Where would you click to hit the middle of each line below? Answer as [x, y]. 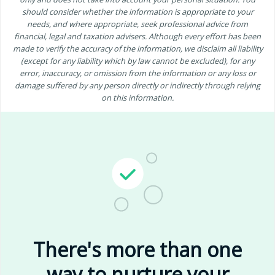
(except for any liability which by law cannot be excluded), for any [137, 60]
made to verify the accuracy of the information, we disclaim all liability [137, 48]
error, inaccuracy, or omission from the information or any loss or [137, 73]
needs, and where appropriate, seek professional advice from [137, 24]
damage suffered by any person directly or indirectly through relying [137, 85]
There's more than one [137, 249]
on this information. [137, 97]
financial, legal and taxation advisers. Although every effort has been [137, 36]
